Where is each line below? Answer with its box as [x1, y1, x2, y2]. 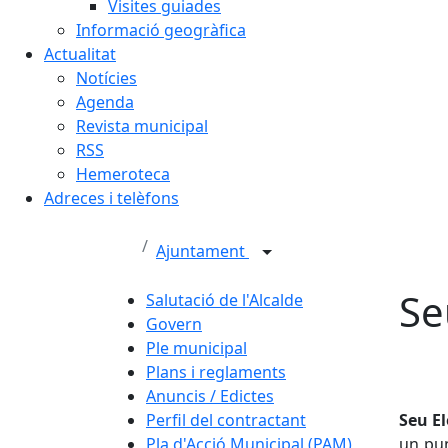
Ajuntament [156, 240, 249, 262]
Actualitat [44, 42, 116, 65]
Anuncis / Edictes [146, 384, 274, 407]
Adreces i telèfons [44, 186, 179, 209]
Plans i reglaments [146, 360, 286, 383]
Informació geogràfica [76, 18, 246, 41]
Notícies [76, 66, 137, 89]
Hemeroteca [76, 162, 170, 185]
